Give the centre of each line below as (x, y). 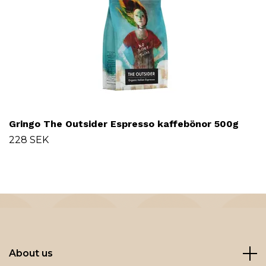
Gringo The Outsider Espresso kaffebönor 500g (124, 124)
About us (31, 254)
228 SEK (29, 140)
